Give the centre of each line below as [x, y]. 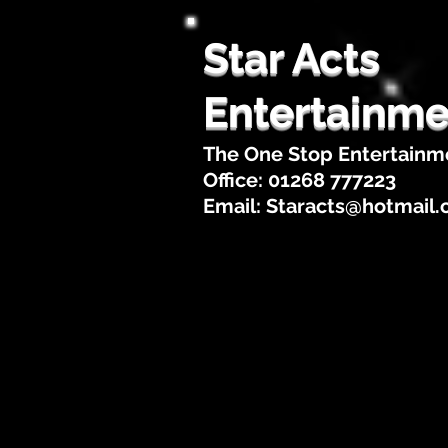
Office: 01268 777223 [299, 180]
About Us [334, 387]
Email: [234, 206]
